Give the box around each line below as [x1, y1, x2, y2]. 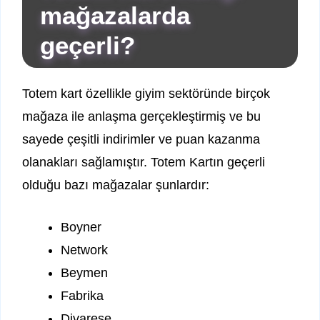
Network [61, 243, 108, 258]
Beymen [61, 266, 108, 281]
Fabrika [61, 289, 104, 304]
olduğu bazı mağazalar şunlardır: [22, 178, 209, 193]
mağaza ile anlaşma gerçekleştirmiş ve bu [22, 109, 261, 124]
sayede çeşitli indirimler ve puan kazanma [22, 132, 260, 147]
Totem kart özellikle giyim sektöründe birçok [22, 86, 270, 101]
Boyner [61, 220, 101, 235]
